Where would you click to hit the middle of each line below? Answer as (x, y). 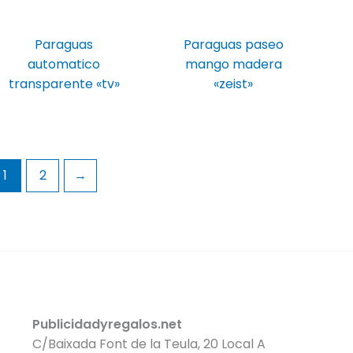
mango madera (233, 65)
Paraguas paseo (233, 45)
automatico (64, 65)
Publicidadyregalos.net (107, 325)
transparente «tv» (64, 84)
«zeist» (234, 84)
